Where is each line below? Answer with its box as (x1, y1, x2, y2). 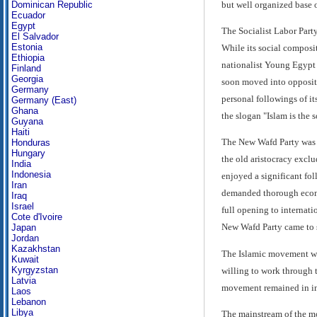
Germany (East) (11, 95, 76, 105)
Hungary (11, 148, 45, 158)
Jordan (11, 233, 39, 243)
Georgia (11, 74, 43, 84)
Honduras (11, 137, 50, 148)
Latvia (11, 275, 36, 286)
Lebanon (11, 296, 46, 307)
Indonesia (11, 169, 51, 180)
